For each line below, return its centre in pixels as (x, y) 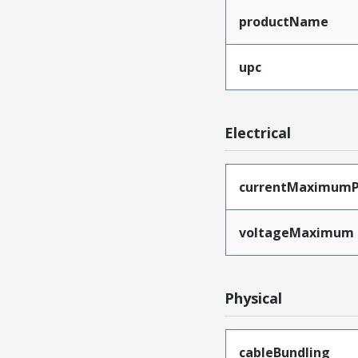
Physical (254, 298)
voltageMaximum (296, 232)
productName (283, 21)
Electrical (258, 132)
